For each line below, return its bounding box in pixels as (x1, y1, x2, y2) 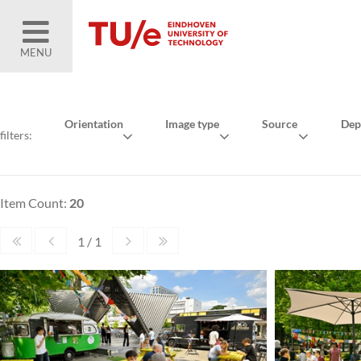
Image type (165, 117, 220, 131)
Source (261, 117, 297, 131)
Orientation (64, 117, 123, 131)
